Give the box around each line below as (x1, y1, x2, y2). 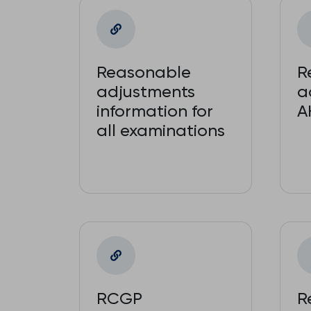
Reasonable (96, 62, 191, 82)
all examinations (96, 121, 225, 140)
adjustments (96, 82, 195, 101)
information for (96, 101, 213, 121)
